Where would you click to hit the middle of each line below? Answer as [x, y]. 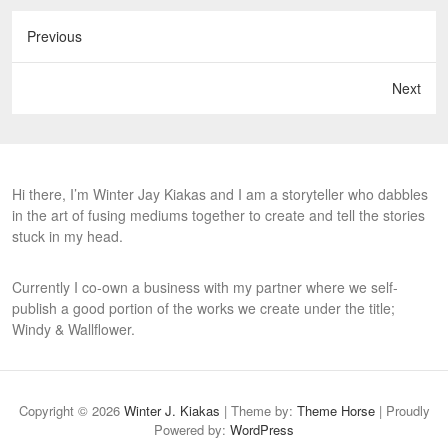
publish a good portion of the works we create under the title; [203, 308]
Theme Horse [335, 410]
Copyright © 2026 [71, 410]
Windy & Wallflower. [73, 329]
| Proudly [402, 410]
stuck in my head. [67, 236]
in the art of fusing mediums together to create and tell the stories [218, 215]
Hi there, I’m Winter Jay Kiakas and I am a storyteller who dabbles [220, 194]
